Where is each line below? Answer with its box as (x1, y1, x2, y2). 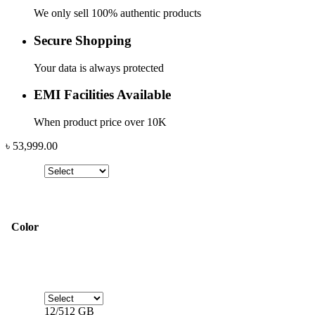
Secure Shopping (34, 32, 131, 48)
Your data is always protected (34, 61, 164, 74)
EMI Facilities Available (34, 87, 171, 103)
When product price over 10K (34, 115, 167, 128)
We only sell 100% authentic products (34, 7, 201, 20)
